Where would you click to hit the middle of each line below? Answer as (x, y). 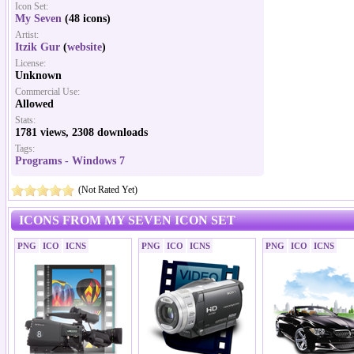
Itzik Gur (38, 47)
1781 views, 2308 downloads (81, 132)
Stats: (25, 120)
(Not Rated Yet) (108, 190)
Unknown (38, 75)
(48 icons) (86, 19)
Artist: (27, 35)
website (85, 47)
